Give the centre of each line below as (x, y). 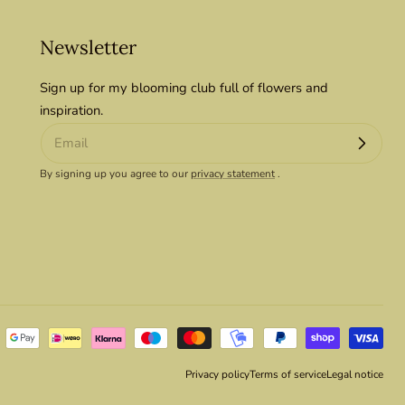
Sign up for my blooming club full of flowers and (184, 87)
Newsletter (88, 47)
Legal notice (355, 374)
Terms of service (288, 374)
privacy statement (233, 173)
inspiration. (71, 110)
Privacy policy (217, 374)
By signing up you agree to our (115, 173)
